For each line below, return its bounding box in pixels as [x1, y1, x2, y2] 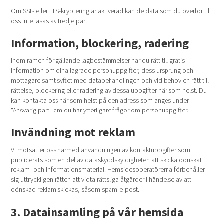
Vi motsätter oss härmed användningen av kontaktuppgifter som [11, 145, 191, 154]
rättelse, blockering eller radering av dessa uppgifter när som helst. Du [11, 86, 207, 95]
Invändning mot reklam [11, 124, 136, 140]
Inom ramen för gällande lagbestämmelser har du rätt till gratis [11, 56, 185, 65]
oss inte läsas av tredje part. [11, 16, 89, 25]
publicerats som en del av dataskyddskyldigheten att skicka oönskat [11, 155, 202, 164]
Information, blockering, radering [11, 35, 189, 51]
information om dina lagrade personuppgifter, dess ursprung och [11, 66, 194, 75]
